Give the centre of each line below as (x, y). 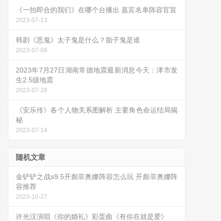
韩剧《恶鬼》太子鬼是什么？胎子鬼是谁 (78, 40)
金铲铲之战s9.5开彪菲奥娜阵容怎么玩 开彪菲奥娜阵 (97, 177)
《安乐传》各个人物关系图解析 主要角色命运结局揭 (97, 110)
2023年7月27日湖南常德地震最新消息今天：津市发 (97, 70)
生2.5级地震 (35, 80)
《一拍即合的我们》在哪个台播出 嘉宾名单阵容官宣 (96, 10)
